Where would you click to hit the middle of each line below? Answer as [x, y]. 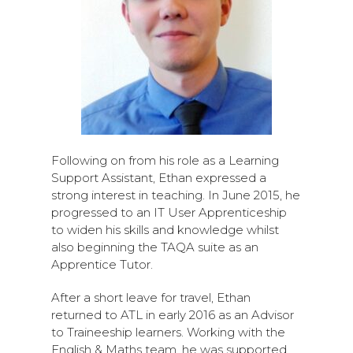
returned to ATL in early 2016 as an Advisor [173, 315]
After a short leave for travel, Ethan [151, 298]
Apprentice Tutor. [102, 265]
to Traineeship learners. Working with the [168, 333]
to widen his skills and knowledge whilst [165, 230]
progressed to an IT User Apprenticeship [169, 213]
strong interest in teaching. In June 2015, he [176, 195]
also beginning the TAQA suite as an [155, 247]
